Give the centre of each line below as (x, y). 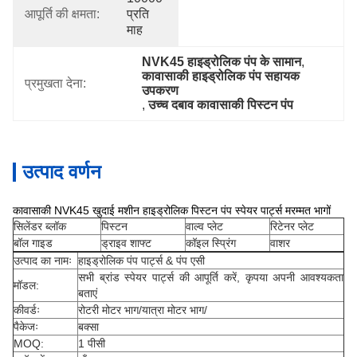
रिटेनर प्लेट (292, 226)
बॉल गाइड (33, 243)
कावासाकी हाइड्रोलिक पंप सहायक (221, 76)
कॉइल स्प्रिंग (211, 243)
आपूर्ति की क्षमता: (62, 14)
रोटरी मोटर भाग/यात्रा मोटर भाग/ (143, 310)
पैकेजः (26, 327)
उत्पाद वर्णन (62, 172)
